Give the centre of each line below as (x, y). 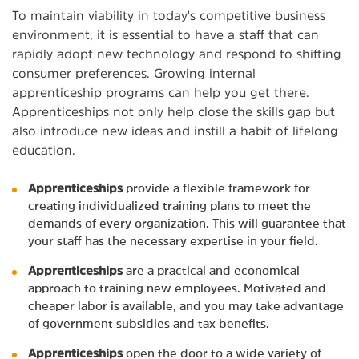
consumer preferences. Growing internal (134, 73)
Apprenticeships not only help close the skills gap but (173, 111)
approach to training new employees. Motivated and (177, 288)
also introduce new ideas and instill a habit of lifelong (175, 130)
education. (44, 149)
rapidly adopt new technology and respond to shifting (177, 53)
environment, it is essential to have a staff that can (165, 34)
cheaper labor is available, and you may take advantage (186, 305)
